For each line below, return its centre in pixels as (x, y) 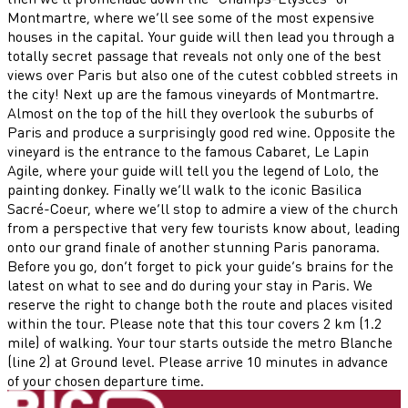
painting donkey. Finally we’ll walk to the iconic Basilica (184, 189)
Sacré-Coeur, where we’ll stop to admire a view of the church (203, 208)
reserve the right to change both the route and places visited (200, 303)
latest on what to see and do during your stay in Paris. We (190, 284)
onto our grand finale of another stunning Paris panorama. (194, 246)
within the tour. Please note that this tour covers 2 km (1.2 (194, 322)
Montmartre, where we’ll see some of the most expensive (191, 16)
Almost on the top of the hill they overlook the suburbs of (190, 112)
